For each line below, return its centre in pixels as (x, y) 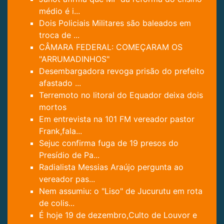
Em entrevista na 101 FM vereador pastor (117, 119)
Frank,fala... (60, 131)
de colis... (57, 203)
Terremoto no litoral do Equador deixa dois (121, 95)
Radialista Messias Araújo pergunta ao (111, 167)
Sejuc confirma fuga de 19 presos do (109, 143)
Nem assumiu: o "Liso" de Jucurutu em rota (121, 191)
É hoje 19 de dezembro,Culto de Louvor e (118, 215)
